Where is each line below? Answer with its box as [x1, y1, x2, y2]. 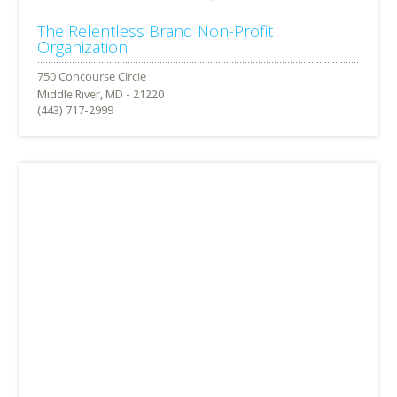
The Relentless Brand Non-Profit [37, 19, 274, 42]
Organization [37, 35, 128, 58]
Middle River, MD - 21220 [37, 87, 165, 101]
